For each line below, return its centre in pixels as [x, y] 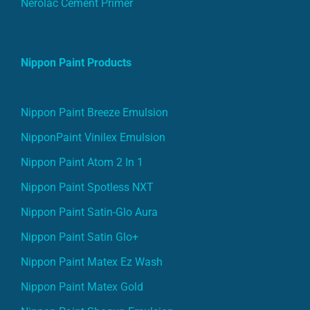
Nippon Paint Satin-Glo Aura [89, 212]
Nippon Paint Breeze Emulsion [94, 112]
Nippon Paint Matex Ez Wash [92, 262]
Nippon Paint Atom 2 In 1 [82, 162]
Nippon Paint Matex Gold [82, 286]
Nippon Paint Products [76, 62]
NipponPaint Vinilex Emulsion [93, 137]
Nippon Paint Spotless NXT [87, 187]
